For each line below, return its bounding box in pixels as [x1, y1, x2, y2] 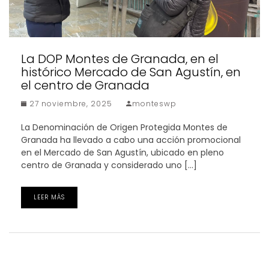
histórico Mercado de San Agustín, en [21, 63, 241, 80]
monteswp [132, 98, 177, 109]
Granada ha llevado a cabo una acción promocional [21, 133, 241, 146]
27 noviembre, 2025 [27, 98, 112, 109]
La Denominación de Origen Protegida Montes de [21, 121, 228, 133]
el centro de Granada [21, 76, 150, 94]
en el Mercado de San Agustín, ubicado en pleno [21, 146, 224, 159]
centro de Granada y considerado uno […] [21, 159, 197, 171]
